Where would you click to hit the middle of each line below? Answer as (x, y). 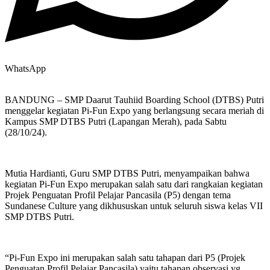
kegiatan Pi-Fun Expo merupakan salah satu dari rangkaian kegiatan (134, 184)
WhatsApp (25, 69)
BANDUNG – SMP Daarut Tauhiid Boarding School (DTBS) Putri (134, 100)
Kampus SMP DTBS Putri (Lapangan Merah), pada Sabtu (116, 122)
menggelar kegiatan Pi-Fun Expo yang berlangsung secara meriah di (134, 111)
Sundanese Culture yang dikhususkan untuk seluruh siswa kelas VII (134, 206)
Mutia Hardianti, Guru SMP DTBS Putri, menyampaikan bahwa (127, 174)
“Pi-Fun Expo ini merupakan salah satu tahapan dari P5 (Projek (125, 258)
